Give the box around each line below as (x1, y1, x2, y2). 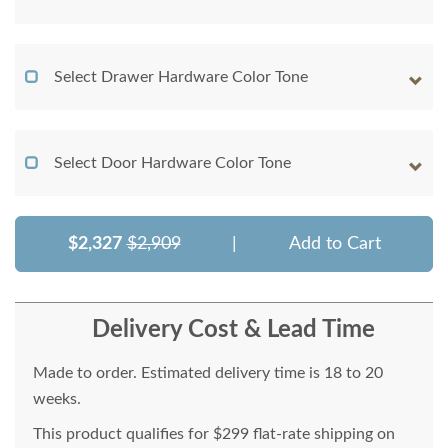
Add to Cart (288, 235, 381, 254)
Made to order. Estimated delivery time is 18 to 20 (33, 365, 383, 382)
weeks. (33, 391, 81, 408)
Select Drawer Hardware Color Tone (54, 69, 308, 86)
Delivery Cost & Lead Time (91, 318, 375, 343)
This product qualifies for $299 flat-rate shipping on (33, 426, 395, 443)
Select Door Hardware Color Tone (54, 155, 291, 172)
